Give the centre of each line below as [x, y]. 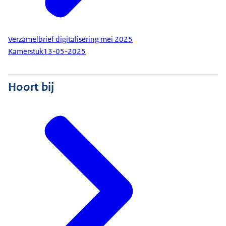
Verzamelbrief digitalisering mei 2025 [70, 39]
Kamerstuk [26, 52]
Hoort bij [31, 87]
